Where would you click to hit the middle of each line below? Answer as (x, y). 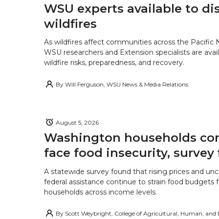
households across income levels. (100, 192)
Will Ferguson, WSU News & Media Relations (127, 84)
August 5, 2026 (77, 122)
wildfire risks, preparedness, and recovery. (114, 63)
